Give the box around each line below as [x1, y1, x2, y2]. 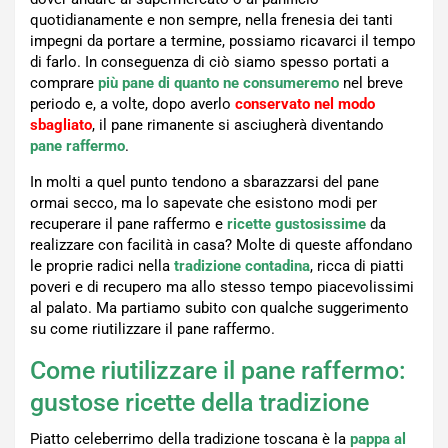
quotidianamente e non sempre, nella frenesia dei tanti [30, 11, 393, 30]
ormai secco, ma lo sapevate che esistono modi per [30, 194, 377, 213]
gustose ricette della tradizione [30, 388, 369, 418]
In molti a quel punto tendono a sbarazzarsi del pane [30, 173, 379, 192]
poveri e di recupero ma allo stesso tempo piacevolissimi [30, 278, 414, 297]
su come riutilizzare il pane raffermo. [30, 320, 275, 339]
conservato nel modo [235, 95, 375, 114]
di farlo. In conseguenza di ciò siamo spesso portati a [30, 53, 389, 72]
